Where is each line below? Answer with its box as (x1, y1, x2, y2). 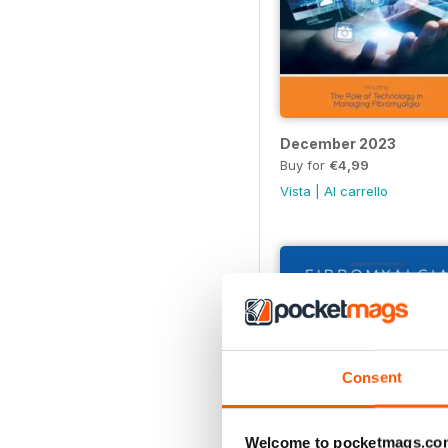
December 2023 (280, 134, 396, 152)
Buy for (280, 156, 329, 173)
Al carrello (324, 182, 388, 199)
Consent (342, 368, 402, 386)
